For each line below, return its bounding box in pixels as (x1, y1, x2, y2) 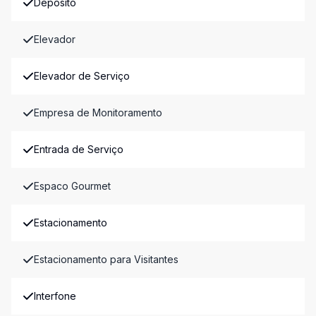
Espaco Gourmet (34, 180, 111, 192)
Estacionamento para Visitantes (34, 253, 178, 265)
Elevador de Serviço (34, 70, 130, 82)
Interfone (34, 290, 76, 302)
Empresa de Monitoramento (34, 107, 162, 119)
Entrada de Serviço (34, 143, 123, 155)
